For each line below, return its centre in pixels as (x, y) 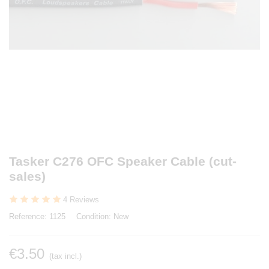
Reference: (28, 216)
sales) (27, 176)
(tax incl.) (65, 256)
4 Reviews (81, 199)
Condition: (94, 216)
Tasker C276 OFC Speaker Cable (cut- (123, 161)
